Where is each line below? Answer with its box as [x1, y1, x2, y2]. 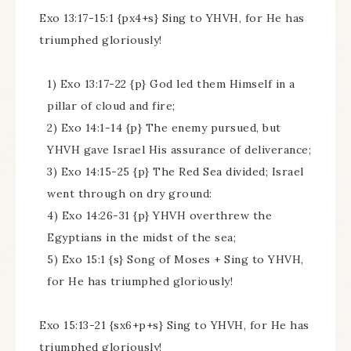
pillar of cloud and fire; [47, 99, 175, 113]
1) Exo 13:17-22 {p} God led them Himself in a [47, 77, 295, 91]
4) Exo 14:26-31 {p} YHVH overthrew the [47, 208, 272, 223]
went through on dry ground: [47, 186, 212, 201]
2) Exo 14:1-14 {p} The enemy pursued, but [47, 121, 281, 135]
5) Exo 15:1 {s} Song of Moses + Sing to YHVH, [47, 252, 304, 266]
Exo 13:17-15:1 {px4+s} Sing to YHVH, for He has [39, 11, 305, 25]
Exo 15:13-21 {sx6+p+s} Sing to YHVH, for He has [39, 318, 309, 332]
